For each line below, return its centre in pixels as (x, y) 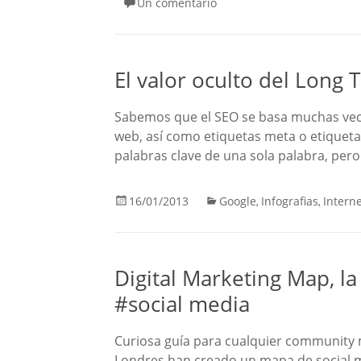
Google (238, 201)
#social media (182, 304)
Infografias (290, 201)
